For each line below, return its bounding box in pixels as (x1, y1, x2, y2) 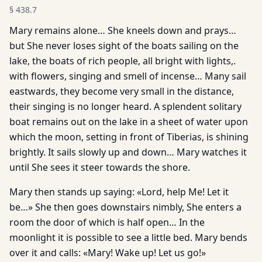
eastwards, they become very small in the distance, (9, 85, 234, 98)
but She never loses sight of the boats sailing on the (9, 39, 239, 52)
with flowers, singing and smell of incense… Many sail (9, 70, 246, 82)
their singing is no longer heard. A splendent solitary (9, 100, 242, 113)
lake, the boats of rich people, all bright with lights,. (9, 54, 236, 67)
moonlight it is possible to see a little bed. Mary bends (9, 231, 247, 244)
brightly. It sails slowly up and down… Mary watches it (9, 146, 247, 158)
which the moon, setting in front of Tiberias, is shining (9, 130, 249, 143)
